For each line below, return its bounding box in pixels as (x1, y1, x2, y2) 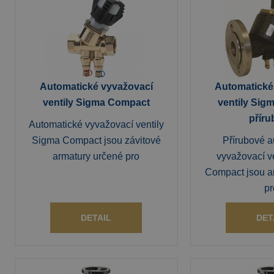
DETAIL (81, 213, 112, 223)
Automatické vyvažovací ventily (28, 119, 164, 130)
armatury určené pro (53, 151, 140, 161)
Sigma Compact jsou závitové (31, 135, 161, 146)
